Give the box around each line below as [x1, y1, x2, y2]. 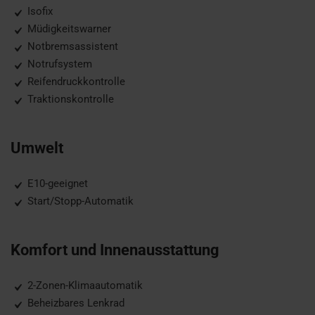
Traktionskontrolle [25, 93, 114, 105]
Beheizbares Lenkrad [25, 297, 124, 309]
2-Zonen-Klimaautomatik [25, 279, 143, 292]
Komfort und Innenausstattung [11, 241, 219, 259]
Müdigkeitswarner [25, 22, 111, 35]
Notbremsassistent [25, 40, 118, 53]
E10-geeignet [25, 177, 88, 190]
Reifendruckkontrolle [25, 75, 125, 88]
